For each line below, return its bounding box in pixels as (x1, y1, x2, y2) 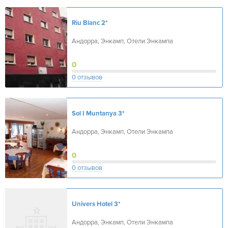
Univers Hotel (72, 200, 112, 208)
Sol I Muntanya (72, 109, 117, 118)
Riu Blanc (72, 19, 100, 27)
